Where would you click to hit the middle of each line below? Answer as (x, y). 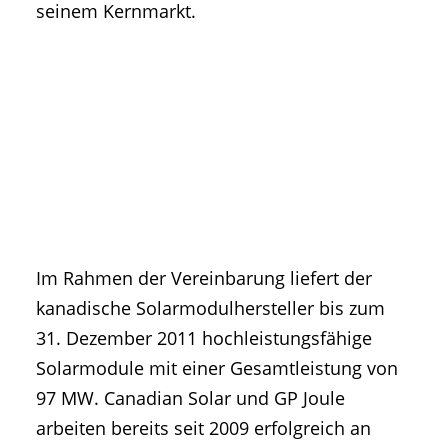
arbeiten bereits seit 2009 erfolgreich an (203, 428)
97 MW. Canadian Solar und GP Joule (190, 398)
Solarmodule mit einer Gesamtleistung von (217, 368)
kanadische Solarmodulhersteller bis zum (210, 308)
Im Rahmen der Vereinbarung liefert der (204, 278)
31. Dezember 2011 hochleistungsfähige (204, 338)
